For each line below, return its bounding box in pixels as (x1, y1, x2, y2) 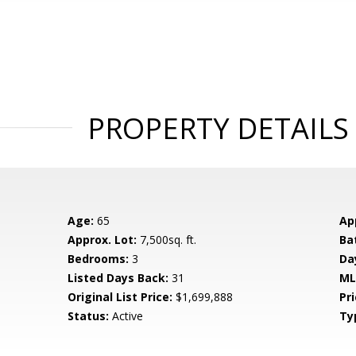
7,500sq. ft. (137, 232, 197, 247)
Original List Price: (68, 289, 173, 304)
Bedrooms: (68, 251, 130, 266)
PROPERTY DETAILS (87, 109, 349, 148)
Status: (68, 308, 110, 323)
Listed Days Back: (68, 270, 169, 285)
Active (109, 308, 144, 323)
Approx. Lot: (68, 232, 137, 247)
